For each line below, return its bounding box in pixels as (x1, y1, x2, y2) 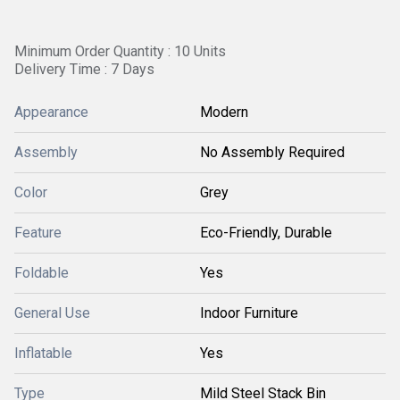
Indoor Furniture (200, 304, 298, 321)
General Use (14, 304, 90, 321)
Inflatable (14, 345, 72, 362)
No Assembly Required (200, 144, 345, 161)
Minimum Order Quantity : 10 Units (14, 43, 226, 60)
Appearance (14, 104, 88, 121)
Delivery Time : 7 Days (14, 61, 154, 78)
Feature (14, 224, 62, 241)
